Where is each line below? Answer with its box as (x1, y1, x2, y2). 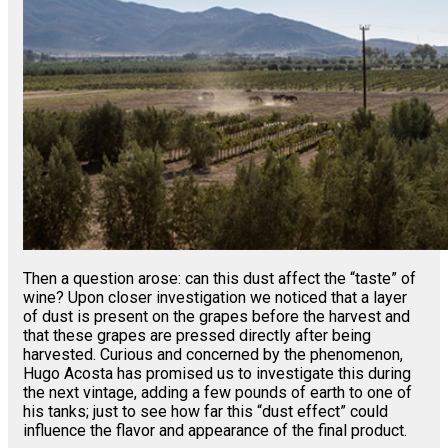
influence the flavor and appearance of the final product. (23, 421, 407, 441)
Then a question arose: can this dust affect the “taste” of (23, 269, 416, 289)
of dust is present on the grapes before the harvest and (23, 307, 410, 327)
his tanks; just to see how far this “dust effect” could (23, 402, 388, 422)
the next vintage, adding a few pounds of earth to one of (23, 383, 412, 403)
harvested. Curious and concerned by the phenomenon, (23, 345, 403, 365)
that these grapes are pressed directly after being (23, 326, 371, 346)
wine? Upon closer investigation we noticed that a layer (23, 288, 407, 308)
